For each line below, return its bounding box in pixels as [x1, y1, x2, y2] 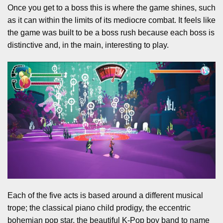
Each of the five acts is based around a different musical [7, 191, 203, 200]
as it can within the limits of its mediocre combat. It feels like [7, 15, 216, 24]
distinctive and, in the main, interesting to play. [7, 40, 171, 49]
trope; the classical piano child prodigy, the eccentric [7, 203, 191, 212]
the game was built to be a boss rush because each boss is [7, 28, 215, 37]
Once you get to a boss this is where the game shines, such [7, 3, 216, 12]
